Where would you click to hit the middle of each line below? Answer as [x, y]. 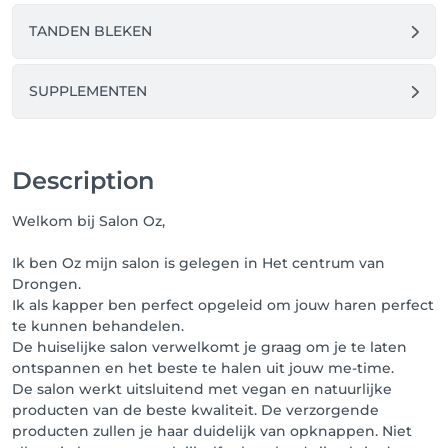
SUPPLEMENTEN [88, 91]
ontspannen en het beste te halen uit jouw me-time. [203, 368]
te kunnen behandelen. [98, 326]
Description [83, 180]
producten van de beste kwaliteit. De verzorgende [195, 410]
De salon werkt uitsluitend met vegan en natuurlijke [202, 389]
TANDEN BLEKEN [90, 31]
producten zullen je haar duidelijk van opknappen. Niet [212, 431]
